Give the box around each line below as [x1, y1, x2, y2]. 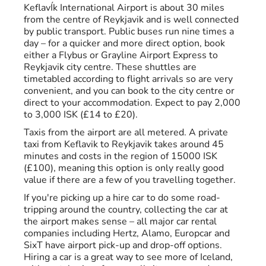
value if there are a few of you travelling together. [24, 173, 236, 187]
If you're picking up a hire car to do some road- [24, 191, 220, 205]
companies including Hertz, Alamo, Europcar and [24, 227, 230, 240]
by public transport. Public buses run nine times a [24, 25, 234, 39]
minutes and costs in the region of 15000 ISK [24, 150, 217, 163]
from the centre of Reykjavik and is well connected [24, 13, 239, 27]
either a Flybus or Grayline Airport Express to [24, 49, 218, 62]
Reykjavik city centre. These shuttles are [24, 61, 197, 74]
